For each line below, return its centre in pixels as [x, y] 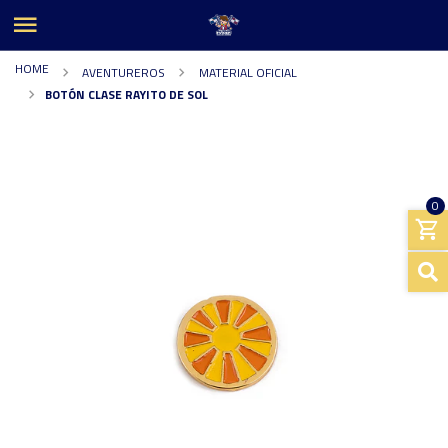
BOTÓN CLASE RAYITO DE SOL [127, 94]
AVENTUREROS [122, 72]
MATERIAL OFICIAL [246, 72]
